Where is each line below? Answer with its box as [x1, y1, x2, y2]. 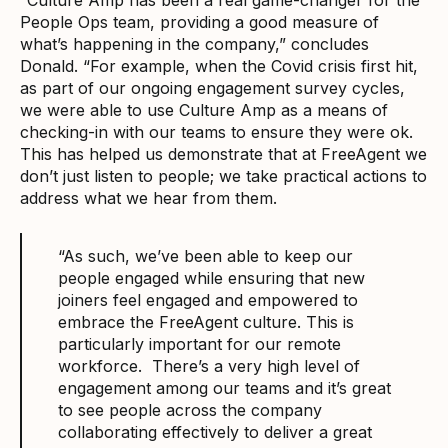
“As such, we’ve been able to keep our [58, 245, 353, 266]
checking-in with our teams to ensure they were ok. [20, 121, 418, 142]
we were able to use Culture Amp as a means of [20, 99, 388, 120]
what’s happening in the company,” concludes [20, 33, 369, 54]
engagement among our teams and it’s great [58, 377, 391, 398]
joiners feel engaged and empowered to [58, 289, 358, 310]
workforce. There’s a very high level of [58, 355, 360, 376]
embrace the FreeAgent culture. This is [58, 311, 354, 332]
